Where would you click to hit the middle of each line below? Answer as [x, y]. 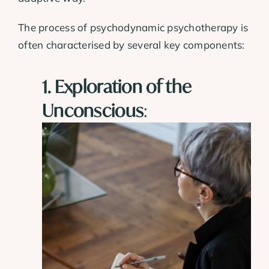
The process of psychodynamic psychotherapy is [133, 28]
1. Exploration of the [117, 86]
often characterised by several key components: [131, 45]
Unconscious [93, 110]
